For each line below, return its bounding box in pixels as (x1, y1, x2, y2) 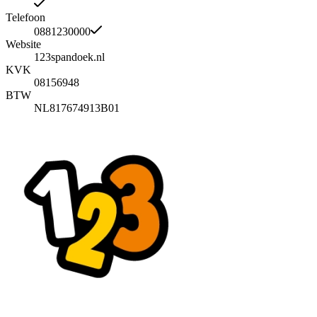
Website (6, 38, 41, 51)
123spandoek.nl (34, 51, 105, 64)
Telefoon (6, 11, 45, 24)
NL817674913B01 (34, 102, 120, 115)
